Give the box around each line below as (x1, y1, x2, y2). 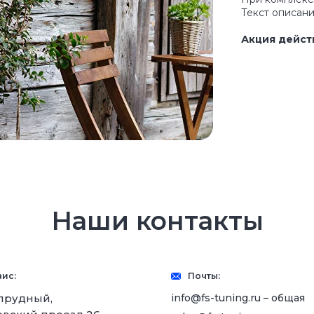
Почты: (188, 271, 220, 281)
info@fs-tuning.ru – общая (171, 291, 305, 304)
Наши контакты (50, 205, 264, 236)
